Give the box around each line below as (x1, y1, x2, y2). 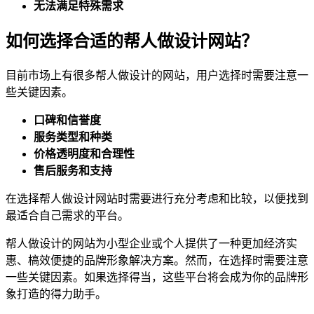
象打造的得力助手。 (6, 287, 107, 300)
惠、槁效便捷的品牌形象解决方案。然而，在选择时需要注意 (6, 254, 308, 266)
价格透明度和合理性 (34, 147, 135, 160)
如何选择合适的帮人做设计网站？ (6, 32, 258, 51)
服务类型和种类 (34, 130, 112, 143)
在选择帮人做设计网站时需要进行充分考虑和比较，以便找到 (6, 192, 308, 205)
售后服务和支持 (34, 164, 112, 177)
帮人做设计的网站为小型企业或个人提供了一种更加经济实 (6, 237, 297, 250)
